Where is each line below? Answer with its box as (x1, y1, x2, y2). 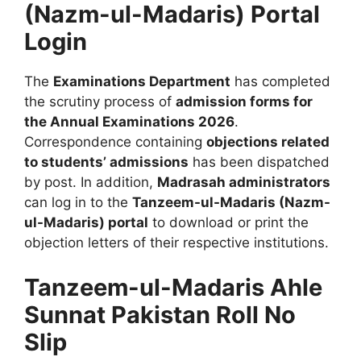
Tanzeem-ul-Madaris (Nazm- (132, 194, 330, 211)
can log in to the (24, 194, 132, 211)
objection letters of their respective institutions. (24, 234, 329, 251)
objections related (206, 134, 330, 151)
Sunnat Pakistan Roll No (24, 300, 296, 329)
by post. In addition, (24, 174, 157, 191)
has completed (230, 73, 330, 90)
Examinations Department (53, 73, 230, 90)
